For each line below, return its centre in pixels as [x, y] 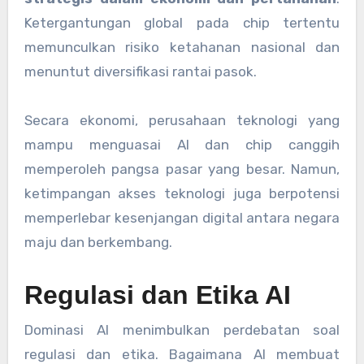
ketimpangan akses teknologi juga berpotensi [182, 194]
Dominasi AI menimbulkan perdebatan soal [182, 329]
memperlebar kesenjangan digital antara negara [182, 218]
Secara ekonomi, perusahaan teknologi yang [182, 121]
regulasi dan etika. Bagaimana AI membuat [182, 354]
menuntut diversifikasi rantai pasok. [140, 72]
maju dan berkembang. [98, 243]
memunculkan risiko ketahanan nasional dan [182, 48]
